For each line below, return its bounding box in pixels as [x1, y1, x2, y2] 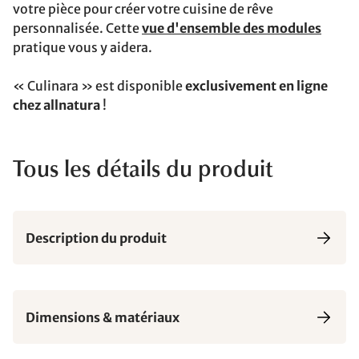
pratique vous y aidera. [13, 39, 152, 55]
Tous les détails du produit [13, 159, 272, 182]
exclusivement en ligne [185, 78, 328, 94]
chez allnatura [13, 97, 100, 113]
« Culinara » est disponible [13, 78, 185, 94]
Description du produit [26, 229, 167, 246]
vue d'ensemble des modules [142, 20, 321, 36]
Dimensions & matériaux [26, 309, 179, 325]
